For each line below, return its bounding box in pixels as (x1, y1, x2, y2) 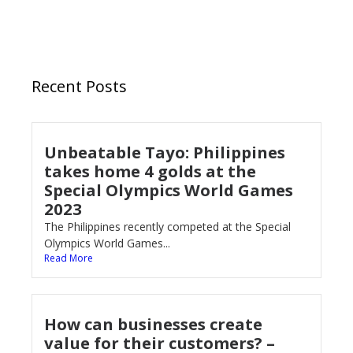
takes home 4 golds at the (44, 160, 256, 182)
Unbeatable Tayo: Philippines (44, 141, 285, 163)
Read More (44, 251, 93, 265)
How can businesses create (44, 313, 262, 335)
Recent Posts (32, 76, 127, 97)
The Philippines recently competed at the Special (44, 219, 291, 234)
